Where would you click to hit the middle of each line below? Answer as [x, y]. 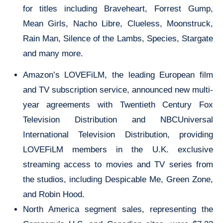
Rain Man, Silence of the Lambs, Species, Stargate [118, 38]
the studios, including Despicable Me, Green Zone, [118, 179]
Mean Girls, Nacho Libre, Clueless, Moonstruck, [118, 23]
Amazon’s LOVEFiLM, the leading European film [118, 75]
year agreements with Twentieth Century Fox [118, 105]
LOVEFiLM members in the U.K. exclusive [118, 149]
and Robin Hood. [54, 194]
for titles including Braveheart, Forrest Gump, [118, 8]
